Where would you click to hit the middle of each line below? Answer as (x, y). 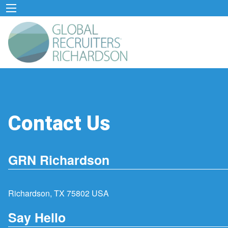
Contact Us (59, 124)
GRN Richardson (59, 160)
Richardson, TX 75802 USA (59, 193)
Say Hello (37, 217)
